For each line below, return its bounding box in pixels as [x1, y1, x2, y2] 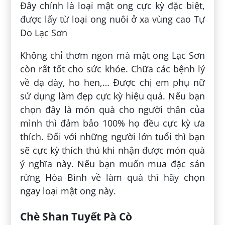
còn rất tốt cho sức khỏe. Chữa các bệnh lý [20, 63, 205, 75]
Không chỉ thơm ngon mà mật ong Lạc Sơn [20, 49, 205, 62]
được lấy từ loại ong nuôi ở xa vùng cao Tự [20, 13, 205, 26]
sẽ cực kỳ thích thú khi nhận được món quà [20, 144, 205, 157]
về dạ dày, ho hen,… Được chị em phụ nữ [20, 76, 205, 89]
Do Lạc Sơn [20, 27, 68, 39]
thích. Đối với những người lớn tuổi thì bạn [20, 131, 205, 143]
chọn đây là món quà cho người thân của [20, 103, 205, 116]
